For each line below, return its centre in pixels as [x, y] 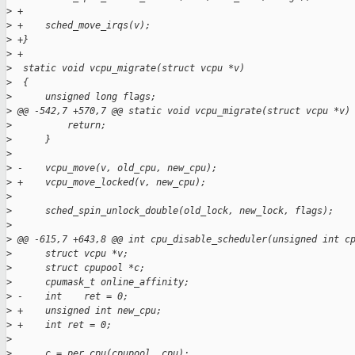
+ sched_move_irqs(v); [81, 26]
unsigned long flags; [84, 97]
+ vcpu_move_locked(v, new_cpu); [109, 183]
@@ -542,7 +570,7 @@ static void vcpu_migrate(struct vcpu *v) [181, 111]
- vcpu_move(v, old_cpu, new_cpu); [115, 168]
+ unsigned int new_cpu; [87, 311]
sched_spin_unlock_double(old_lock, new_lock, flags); [173, 211]
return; [59, 126]
